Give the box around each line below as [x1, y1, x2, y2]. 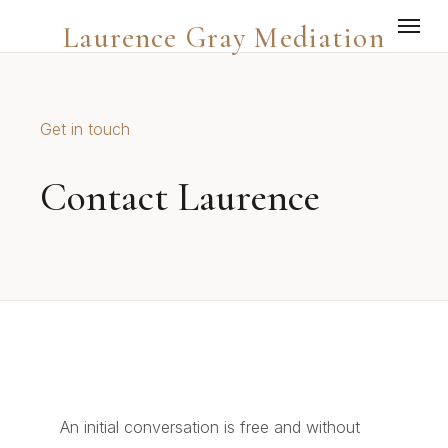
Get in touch [40, 119, 130, 139]
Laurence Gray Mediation [63, 20, 385, 55]
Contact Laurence [40, 173, 320, 222]
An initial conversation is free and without [60, 417, 360, 438]
